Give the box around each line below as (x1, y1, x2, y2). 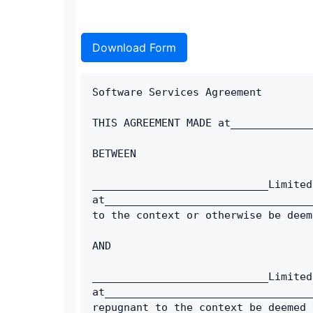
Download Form (92, 40, 176, 54)
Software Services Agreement (92, 85, 262, 99)
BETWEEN (92, 147, 136, 160)
